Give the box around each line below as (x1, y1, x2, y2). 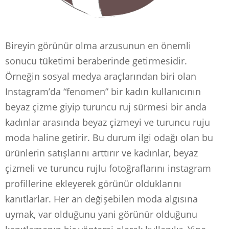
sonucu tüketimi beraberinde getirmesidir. (5, 55, 187, 67)
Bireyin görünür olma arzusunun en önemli (5, 39, 194, 52)
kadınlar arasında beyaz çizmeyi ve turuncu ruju (5, 116, 210, 129)
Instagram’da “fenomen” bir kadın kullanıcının (5, 85, 201, 98)
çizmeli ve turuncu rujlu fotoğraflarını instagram (5, 162, 211, 175)
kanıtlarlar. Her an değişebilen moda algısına (5, 193, 198, 205)
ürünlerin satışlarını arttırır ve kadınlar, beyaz (5, 147, 198, 159)
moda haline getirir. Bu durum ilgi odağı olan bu (5, 131, 213, 144)
